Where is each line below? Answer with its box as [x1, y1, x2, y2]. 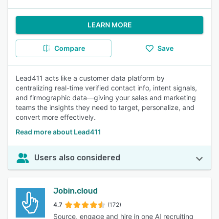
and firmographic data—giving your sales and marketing [16, 93, 196, 102]
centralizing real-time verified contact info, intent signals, [16, 84, 197, 92]
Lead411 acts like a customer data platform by [16, 74, 165, 82]
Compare [54, 44, 85, 52]
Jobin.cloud [53, 186, 98, 196]
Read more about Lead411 [16, 128, 101, 136]
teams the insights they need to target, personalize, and [16, 103, 195, 111]
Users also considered [34, 153, 120, 162]
